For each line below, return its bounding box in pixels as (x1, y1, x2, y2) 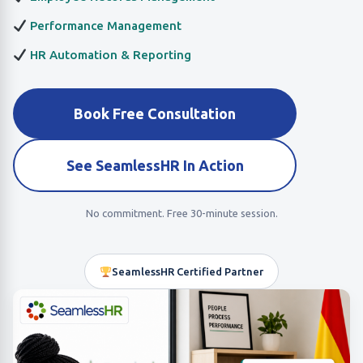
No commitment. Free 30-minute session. (85, 207, 278, 219)
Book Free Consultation (74, 105, 236, 122)
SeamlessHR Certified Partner (111, 266, 263, 277)
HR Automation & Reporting (27, 48, 192, 62)
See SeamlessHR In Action (66, 157, 244, 173)
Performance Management (27, 19, 182, 32)
